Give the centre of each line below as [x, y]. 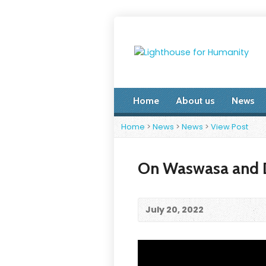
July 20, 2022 [175, 210]
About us [195, 101]
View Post [229, 127]
